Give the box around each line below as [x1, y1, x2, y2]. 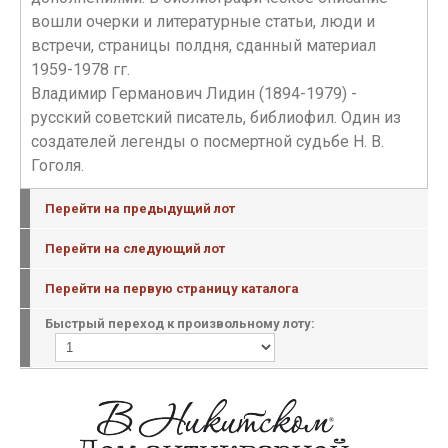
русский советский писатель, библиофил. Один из [31, 108, 401, 127]
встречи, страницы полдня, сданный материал [31, 36, 376, 55]
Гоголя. [31, 156, 84, 175]
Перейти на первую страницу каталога [45, 281, 299, 296]
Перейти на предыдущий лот [45, 201, 235, 216]
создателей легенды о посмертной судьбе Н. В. [31, 132, 384, 151]
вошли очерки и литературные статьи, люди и [31, 12, 375, 31]
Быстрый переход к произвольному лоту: [45, 316, 315, 331]
